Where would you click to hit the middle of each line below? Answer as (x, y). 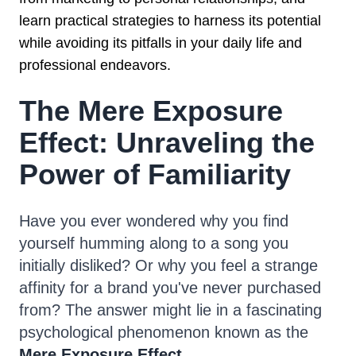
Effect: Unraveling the (167, 143)
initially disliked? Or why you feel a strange (168, 265)
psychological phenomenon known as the (164, 332)
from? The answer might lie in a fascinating (170, 310)
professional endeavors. (95, 65)
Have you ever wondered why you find (154, 221)
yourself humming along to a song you (154, 243)
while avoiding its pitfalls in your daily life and (161, 43)
